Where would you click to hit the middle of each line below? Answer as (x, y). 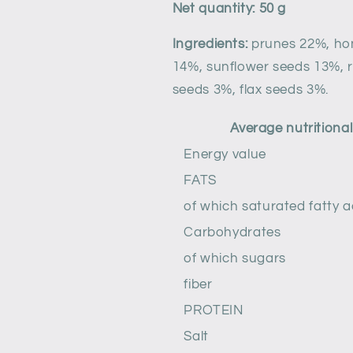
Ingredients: (210, 45)
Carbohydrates (232, 233)
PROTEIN (214, 311)
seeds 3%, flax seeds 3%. (250, 90)
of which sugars (235, 259)
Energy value (225, 155)
